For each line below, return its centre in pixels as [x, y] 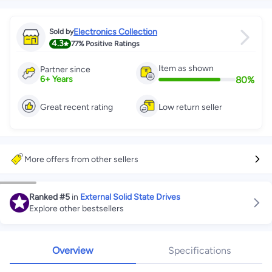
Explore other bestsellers [76, 209]
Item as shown [186, 68]
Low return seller [190, 107]
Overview [73, 250]
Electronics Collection [115, 32]
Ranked [43, 197]
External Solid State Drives [130, 197]
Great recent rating [76, 107]
